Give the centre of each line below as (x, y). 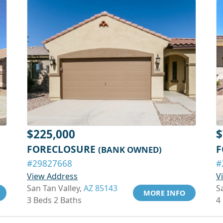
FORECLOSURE (62, 149)
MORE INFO (164, 193)
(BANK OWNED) (130, 150)
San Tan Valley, (55, 188)
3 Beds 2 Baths (54, 200)
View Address (52, 176)
